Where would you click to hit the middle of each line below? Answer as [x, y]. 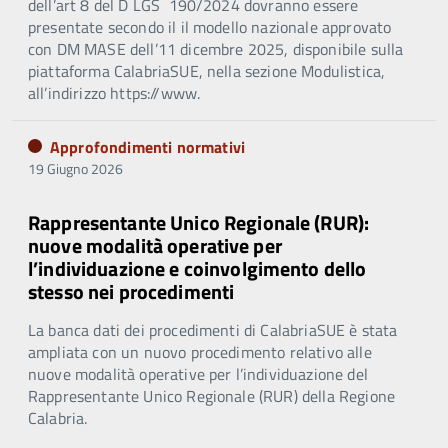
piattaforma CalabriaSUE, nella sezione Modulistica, [207, 71]
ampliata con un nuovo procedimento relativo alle [200, 352]
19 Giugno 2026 [75, 169]
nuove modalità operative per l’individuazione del [198, 374]
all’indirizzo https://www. [114, 93]
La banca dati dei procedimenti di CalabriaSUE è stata [213, 330]
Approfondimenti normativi [147, 147]
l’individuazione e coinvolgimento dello [197, 269]
